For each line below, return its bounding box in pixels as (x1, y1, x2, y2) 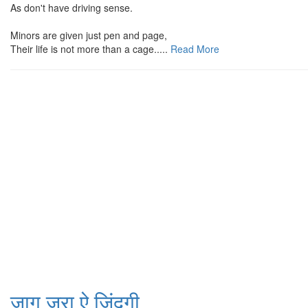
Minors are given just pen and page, (10, 27, 167, 42)
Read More (168, 41, 219, 56)
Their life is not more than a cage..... (10, 41, 168, 56)
